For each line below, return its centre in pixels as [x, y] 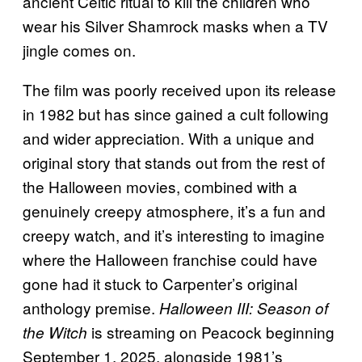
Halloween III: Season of [242, 307]
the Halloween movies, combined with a [160, 186]
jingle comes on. [79, 49]
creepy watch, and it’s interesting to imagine [174, 234]
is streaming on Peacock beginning [213, 331]
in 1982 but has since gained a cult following [176, 113]
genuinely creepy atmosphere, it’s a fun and [174, 210]
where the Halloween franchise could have [170, 259]
